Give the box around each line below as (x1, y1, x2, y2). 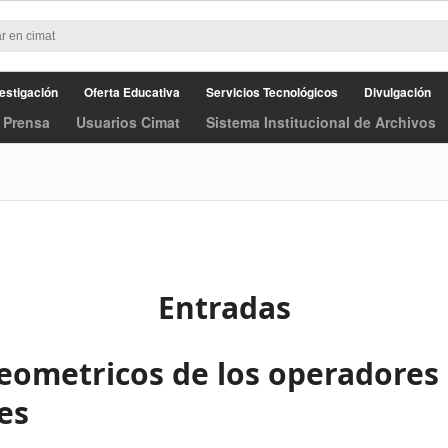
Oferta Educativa (83, 83, 180, 101)
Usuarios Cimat (76, 112, 180, 132)
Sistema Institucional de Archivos (206, 112, 436, 132)
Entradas (157, 287, 291, 328)
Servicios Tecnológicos (205, 83, 338, 101)
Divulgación (363, 83, 431, 101)
